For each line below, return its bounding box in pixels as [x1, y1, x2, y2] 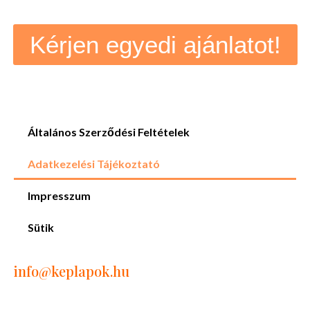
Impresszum [28, 189, 91, 202]
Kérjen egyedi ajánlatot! [29, 31, 281, 58]
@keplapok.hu [39, 262, 129, 280]
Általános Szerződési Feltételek [28, 125, 190, 138]
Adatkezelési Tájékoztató [28, 157, 160, 170]
